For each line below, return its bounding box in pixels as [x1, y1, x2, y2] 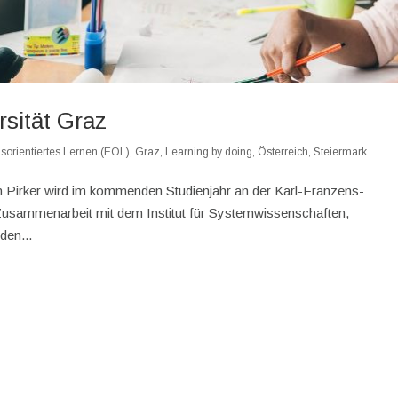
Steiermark [314, 145, 368, 158]
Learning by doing [165, 145, 253, 158]
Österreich [258, 145, 309, 158]
